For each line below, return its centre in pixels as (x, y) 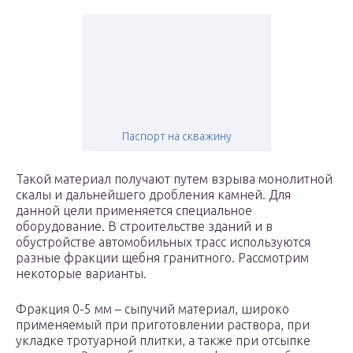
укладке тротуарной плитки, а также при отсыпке (163, 341)
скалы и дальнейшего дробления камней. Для (153, 195)
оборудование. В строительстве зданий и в (144, 227)
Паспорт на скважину (176, 137)
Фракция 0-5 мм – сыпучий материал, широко (152, 309)
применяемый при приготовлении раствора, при (163, 325)
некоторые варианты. (81, 274)
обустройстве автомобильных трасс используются (163, 242)
